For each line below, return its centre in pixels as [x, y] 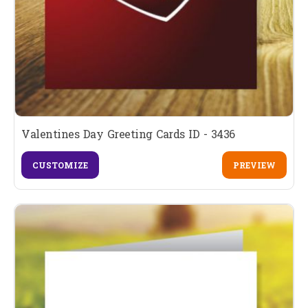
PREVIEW [254, 165]
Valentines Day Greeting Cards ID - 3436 [128, 134]
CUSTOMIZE [60, 165]
